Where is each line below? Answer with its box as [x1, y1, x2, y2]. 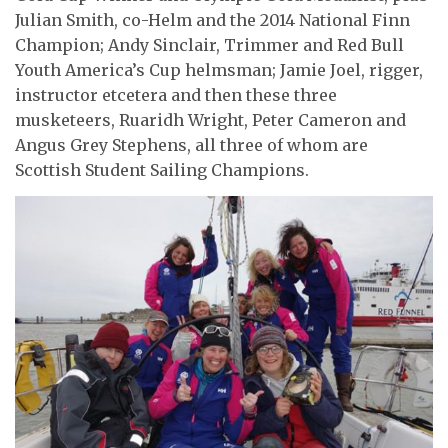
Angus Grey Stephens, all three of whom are [15, 135, 368, 156]
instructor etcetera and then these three [15, 85, 337, 106]
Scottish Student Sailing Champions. [15, 160, 309, 181]
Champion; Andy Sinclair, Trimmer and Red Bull [15, 35, 404, 56]
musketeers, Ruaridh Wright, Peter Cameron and [15, 110, 406, 131]
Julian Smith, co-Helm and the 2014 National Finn [15, 10, 410, 31]
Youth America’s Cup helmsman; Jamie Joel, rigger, [15, 60, 423, 81]
